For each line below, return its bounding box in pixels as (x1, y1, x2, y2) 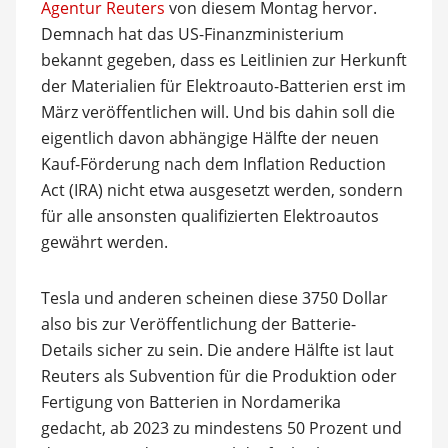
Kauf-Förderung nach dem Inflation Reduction (40, 153, 386, 175)
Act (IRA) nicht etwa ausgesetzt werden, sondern (40, 179, 403, 201)
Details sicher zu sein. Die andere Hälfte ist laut (40, 339, 394, 361)
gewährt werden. (40, 231, 168, 253)
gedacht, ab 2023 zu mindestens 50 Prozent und (40, 417, 402, 439)
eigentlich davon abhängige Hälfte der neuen (40, 127, 379, 149)
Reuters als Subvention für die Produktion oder (40, 365, 397, 387)
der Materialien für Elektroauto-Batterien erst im (40, 75, 406, 97)
